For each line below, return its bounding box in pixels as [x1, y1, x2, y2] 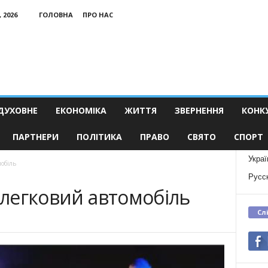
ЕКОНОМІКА [55, 105, 106, 116]
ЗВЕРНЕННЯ [174, 105, 224, 116]
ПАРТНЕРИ [12, 131, 59, 142]
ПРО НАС [82, 10, 113, 19]
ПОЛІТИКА [76, 131, 122, 142]
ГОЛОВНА [38, 10, 73, 19]
